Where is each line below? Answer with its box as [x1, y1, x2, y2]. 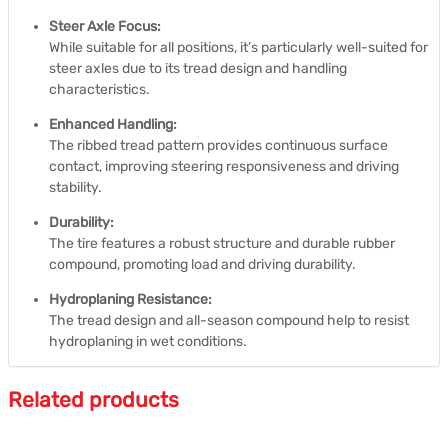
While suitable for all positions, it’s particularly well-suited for [49, 38, 428, 56]
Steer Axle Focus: [49, 17, 161, 35]
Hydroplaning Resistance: [49, 290, 212, 308]
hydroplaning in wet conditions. [49, 332, 247, 350]
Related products [8, 387, 179, 413]
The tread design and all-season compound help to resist [49, 311, 409, 329]
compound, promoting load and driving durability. [49, 255, 356, 273]
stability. [49, 178, 102, 196]
